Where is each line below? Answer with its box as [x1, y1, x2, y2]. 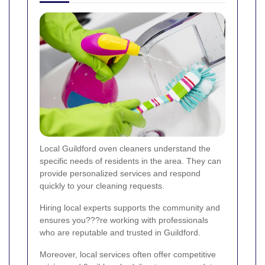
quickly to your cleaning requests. [40, 180, 164, 190]
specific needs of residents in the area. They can [40, 156, 221, 166]
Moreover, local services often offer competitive [40, 249, 216, 259]
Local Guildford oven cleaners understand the [40, 143, 211, 153]
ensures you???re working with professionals [40, 215, 208, 225]
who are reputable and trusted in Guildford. [40, 227, 201, 237]
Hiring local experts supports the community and [40, 202, 220, 212]
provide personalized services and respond [40, 168, 201, 178]
